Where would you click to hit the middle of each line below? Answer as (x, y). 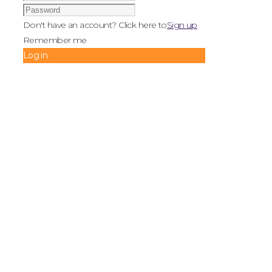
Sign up (182, 25)
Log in (35, 55)
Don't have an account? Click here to (95, 25)
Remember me (55, 40)
